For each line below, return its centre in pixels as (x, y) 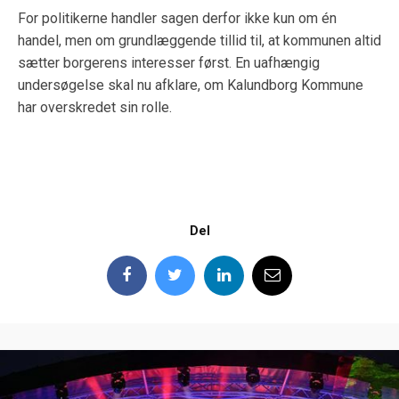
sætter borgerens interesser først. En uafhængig (169, 62)
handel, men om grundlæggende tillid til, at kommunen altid (199, 40)
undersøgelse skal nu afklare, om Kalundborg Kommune (191, 85)
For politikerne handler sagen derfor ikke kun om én (177, 18)
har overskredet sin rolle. (95, 107)
